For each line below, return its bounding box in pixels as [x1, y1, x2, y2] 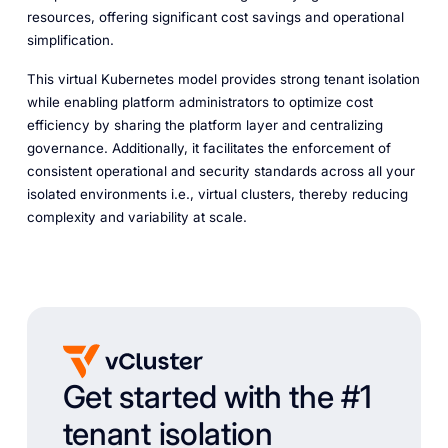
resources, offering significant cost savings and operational [26, 8, 404, 25]
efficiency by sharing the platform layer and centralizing [26, 116, 383, 133]
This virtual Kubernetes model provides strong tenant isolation [26, 70, 420, 87]
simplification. [26, 31, 114, 48]
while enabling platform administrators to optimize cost [26, 93, 373, 110]
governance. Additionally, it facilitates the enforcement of [26, 139, 391, 156]
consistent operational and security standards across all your [26, 162, 415, 179]
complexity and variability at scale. [26, 208, 247, 225]
